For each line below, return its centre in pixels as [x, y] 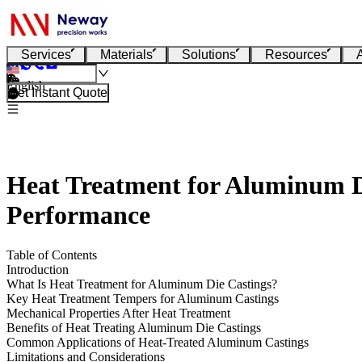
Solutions [209, 55]
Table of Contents [52, 255]
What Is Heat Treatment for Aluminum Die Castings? [142, 284]
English [26, 85]
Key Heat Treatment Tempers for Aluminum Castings [143, 298]
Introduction [38, 269]
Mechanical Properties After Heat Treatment [118, 313]
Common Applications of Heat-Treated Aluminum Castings [158, 342]
